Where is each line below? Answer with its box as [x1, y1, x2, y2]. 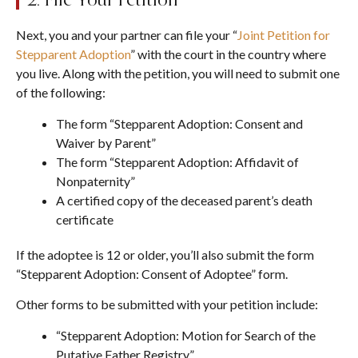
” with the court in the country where [130, 46, 326, 62]
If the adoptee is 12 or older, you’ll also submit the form [16, 246, 314, 262]
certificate [56, 211, 113, 227]
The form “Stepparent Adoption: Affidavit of [56, 153, 299, 169]
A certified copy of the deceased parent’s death [56, 192, 312, 208]
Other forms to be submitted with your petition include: [16, 296, 318, 312]
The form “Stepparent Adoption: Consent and [56, 115, 303, 131]
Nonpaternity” [56, 173, 135, 189]
